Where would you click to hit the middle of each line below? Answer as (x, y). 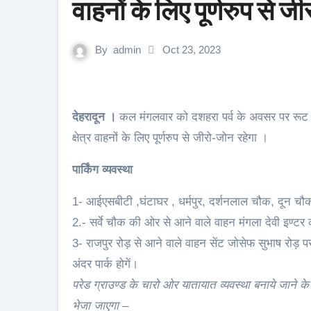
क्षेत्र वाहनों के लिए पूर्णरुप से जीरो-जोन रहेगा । (170, 138)
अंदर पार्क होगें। (105, 264)
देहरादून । (97, 117)
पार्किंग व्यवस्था (102, 170)
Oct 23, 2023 (190, 50)
